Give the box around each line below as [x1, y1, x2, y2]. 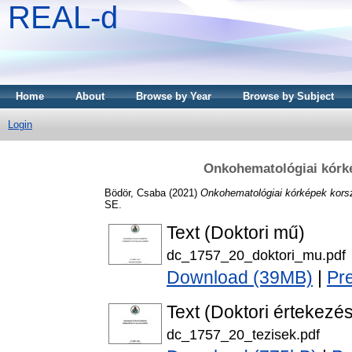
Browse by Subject [243, 90, 334, 102]
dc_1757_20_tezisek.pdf [167, 326, 320, 343]
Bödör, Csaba [104, 186, 166, 199]
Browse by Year [136, 90, 211, 102]
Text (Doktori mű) [167, 222, 305, 244]
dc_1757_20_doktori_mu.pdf [167, 247, 346, 264]
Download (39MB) [167, 267, 313, 288]
